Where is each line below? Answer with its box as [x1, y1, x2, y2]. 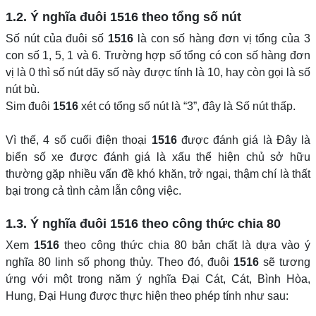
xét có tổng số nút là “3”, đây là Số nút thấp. [78, 100, 296, 112]
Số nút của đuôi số [6, 32, 108, 44]
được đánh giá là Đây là [176, 134, 311, 146]
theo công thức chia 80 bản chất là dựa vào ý [59, 239, 310, 251]
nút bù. [6, 83, 39, 95]
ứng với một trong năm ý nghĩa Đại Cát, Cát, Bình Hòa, [6, 273, 310, 285]
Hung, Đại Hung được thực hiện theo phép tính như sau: [6, 290, 288, 302]
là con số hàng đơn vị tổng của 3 [133, 32, 311, 44]
